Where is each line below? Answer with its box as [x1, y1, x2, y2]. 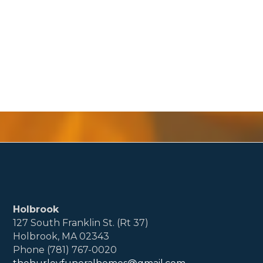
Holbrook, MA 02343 [12, 230, 109, 242]
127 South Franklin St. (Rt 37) [12, 217, 149, 228]
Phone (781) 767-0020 [12, 244, 117, 255]
